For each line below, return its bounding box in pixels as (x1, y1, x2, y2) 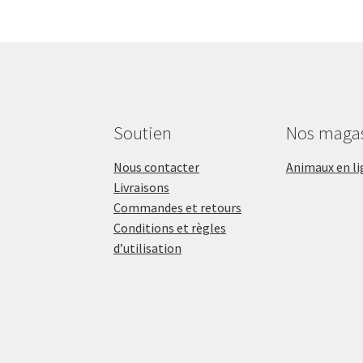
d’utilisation (113, 239, 182, 256)
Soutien (113, 121, 173, 144)
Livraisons (113, 178, 170, 195)
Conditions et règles (113, 219, 227, 236)
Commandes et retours (113, 199, 242, 216)
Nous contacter (113, 158, 200, 175)
